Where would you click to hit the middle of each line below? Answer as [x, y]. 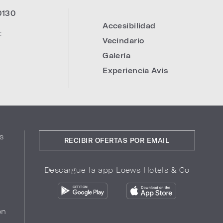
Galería [117, 56]
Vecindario [123, 41]
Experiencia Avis [135, 70]
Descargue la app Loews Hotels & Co [117, 170]
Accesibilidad [129, 26]
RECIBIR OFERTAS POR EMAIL [117, 140]
